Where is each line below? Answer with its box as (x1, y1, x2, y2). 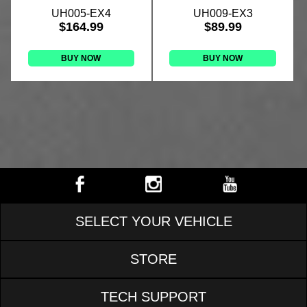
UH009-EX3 (193, 8, 253, 20)
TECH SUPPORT (101, 289, 206, 305)
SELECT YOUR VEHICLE (75, 214, 232, 230)
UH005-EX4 (51, 8, 111, 20)
